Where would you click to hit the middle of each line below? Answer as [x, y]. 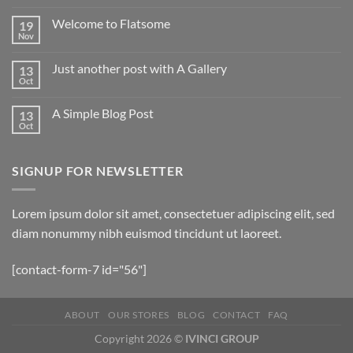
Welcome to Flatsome [111, 23]
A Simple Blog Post [103, 113]
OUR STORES [139, 314]
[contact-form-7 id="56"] [79, 269]
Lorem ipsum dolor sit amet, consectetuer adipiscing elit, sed [173, 214]
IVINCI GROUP [222, 338]
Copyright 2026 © [139, 338]
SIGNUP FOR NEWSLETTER [98, 170]
